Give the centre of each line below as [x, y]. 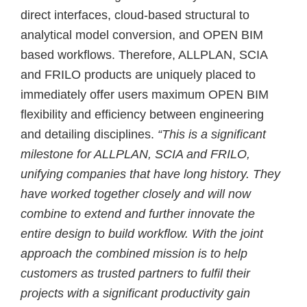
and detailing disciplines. [89, 134]
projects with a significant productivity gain [135, 293]
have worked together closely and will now [136, 194]
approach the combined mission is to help [134, 253]
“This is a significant [212, 134]
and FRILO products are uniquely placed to [138, 74]
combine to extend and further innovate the [138, 213]
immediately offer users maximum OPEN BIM [145, 94]
